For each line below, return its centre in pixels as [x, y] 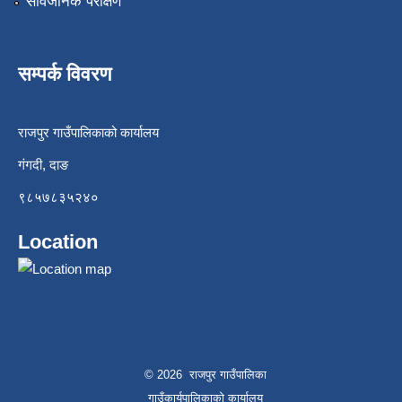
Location [58, 241]
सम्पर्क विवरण [65, 74]
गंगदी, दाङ [43, 164]
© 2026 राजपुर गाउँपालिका [205, 374]
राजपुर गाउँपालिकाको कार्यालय [88, 132]
